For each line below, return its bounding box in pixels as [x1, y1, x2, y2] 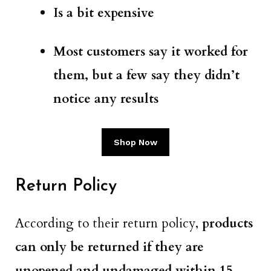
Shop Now [114, 137, 157, 147]
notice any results [53, 90, 158, 108]
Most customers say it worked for [53, 43, 248, 61]
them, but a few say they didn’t [53, 67, 240, 85]
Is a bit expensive [53, 4, 154, 22]
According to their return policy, [15, 215, 202, 233]
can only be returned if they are [15, 238, 204, 256]
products [202, 215, 253, 233]
